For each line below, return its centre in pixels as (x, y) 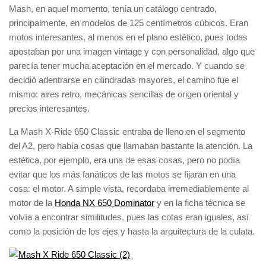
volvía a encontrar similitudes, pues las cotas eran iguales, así (129, 217)
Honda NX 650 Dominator (104, 203)
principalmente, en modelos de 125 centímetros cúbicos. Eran (129, 23)
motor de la (32, 203)
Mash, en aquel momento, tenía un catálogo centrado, (113, 9)
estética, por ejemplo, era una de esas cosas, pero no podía (124, 160)
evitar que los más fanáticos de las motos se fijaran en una (122, 174)
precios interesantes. (49, 108)
